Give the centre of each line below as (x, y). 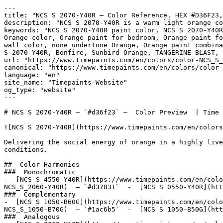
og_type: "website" (40, 90)
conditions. (26, 150)
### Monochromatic (42, 172)
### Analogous (34, 217)
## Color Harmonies (44, 165)
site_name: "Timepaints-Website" (66, 82)
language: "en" (32, 75)
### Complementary (42, 194)
